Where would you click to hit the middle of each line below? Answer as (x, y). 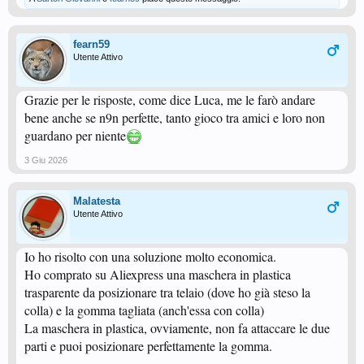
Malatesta (97, 201)
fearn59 (91, 44)
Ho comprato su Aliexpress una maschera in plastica (158, 274)
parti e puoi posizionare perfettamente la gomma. (148, 346)
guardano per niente (75, 135)
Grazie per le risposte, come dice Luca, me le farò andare (170, 100)
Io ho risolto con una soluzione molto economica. (150, 256)
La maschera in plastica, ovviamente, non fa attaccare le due (177, 328)
